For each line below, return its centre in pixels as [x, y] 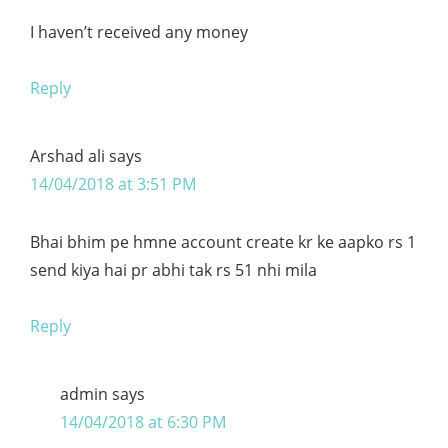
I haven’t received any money [139, 31]
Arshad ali [67, 155]
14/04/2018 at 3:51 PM [113, 183]
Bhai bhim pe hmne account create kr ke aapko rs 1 [223, 241]
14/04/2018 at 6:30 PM [143, 421]
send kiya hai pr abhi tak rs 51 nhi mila [173, 269]
